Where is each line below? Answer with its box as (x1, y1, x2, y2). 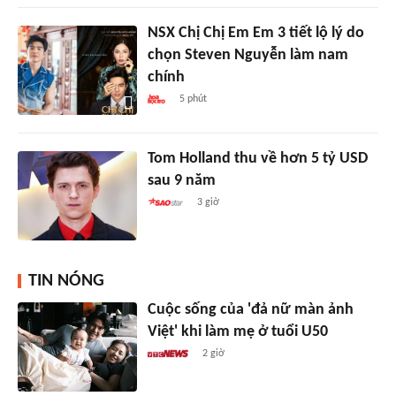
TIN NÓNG (28, 272, 104, 291)
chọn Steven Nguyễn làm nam (147, 47, 348, 65)
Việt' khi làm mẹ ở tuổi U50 (147, 324, 328, 341)
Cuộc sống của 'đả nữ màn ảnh (147, 301, 354, 319)
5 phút (179, 94, 207, 105)
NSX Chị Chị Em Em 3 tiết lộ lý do (147, 25, 364, 42)
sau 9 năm (147, 172, 216, 190)
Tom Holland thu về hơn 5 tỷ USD (147, 150, 368, 168)
